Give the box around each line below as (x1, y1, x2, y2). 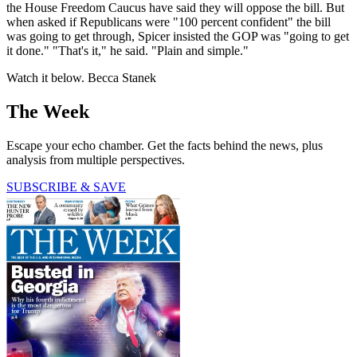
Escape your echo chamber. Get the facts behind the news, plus (6, 139, 323, 153)
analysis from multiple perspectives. (6, 153, 185, 167)
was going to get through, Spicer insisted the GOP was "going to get (6, 29, 349, 44)
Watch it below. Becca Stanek (6, 71, 156, 85)
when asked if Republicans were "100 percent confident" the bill (6, 15, 331, 29)
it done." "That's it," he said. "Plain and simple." (6, 44, 249, 58)
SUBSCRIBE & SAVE (6, 180, 126, 194)
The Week (6, 101, 89, 123)
